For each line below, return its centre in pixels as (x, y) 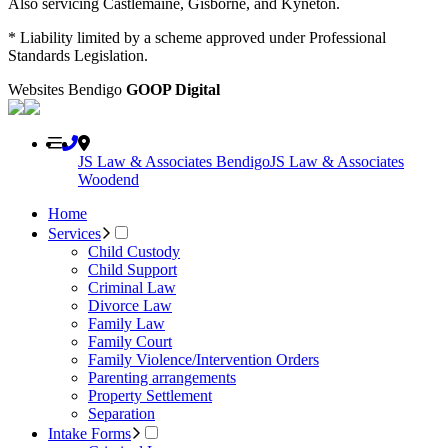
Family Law (126, 323)
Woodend (108, 179)
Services (74, 233)
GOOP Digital (173, 89)
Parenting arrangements (162, 377)
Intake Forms (89, 433)
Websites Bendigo (67, 89)
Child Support (132, 269)
